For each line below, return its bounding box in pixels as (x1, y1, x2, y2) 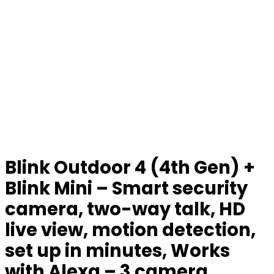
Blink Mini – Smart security (5, 176, 248, 201)
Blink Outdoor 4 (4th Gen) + (5, 155, 255, 180)
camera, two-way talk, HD (5, 197, 245, 221)
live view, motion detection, (5, 218, 256, 242)
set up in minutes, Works (5, 239, 230, 263)
